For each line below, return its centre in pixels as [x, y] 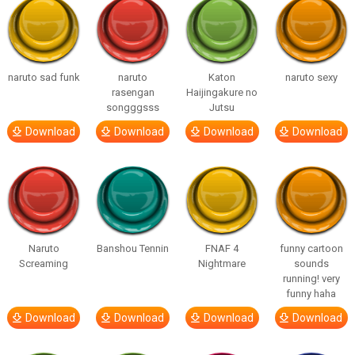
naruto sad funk [44, 77]
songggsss [133, 107]
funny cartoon [311, 248]
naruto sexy [311, 77]
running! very [311, 279]
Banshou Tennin [133, 248]
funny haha [311, 294]
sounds [311, 263]
